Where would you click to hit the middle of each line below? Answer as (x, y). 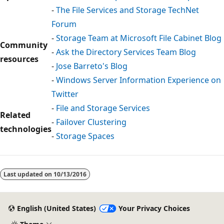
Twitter (65, 94)
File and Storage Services (103, 108)
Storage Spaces (85, 136)
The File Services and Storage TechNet (127, 10)
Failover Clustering (91, 122)
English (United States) (56, 208)
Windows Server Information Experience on (138, 80)
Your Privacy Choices (154, 208)
